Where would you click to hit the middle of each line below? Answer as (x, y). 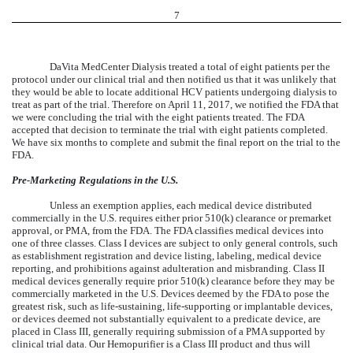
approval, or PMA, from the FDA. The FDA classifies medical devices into (168, 231)
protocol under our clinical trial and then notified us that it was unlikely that (174, 80)
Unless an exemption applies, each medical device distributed (181, 206)
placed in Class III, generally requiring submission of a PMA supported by (169, 332)
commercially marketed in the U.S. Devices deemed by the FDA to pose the (171, 294)
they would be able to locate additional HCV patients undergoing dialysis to (175, 92)
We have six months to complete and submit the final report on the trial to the (176, 143)
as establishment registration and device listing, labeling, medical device (167, 256)
